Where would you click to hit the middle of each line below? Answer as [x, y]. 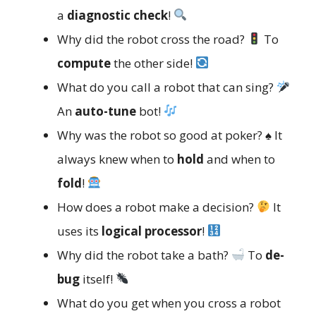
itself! [98, 279]
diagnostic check [117, 15]
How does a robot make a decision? [157, 207]
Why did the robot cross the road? [152, 39]
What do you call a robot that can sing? [167, 87]
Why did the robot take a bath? [144, 255]
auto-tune [105, 111]
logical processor [152, 231]
